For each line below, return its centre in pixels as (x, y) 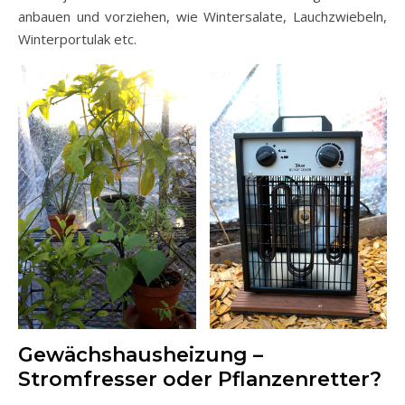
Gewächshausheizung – (141, 354)
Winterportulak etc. (77, 38)
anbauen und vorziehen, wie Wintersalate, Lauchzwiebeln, (202, 16)
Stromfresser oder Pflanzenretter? (200, 379)
